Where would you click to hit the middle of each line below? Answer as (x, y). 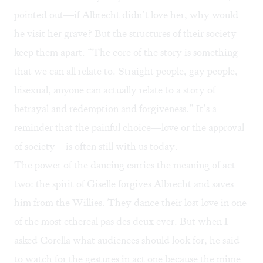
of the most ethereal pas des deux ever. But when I (121, 222)
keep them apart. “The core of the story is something (126, 53)
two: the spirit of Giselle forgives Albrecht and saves (124, 184)
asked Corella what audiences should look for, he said (127, 240)
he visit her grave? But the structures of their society (125, 34)
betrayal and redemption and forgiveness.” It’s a (115, 109)
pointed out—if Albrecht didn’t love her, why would (126, 15)
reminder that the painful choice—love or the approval (129, 128)
